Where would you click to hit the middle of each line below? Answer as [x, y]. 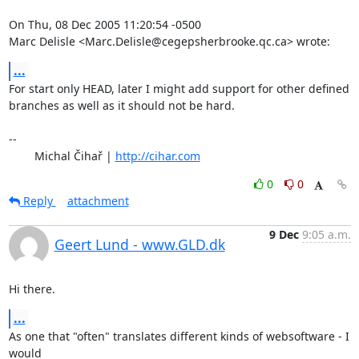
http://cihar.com [157, 155]
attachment [98, 200]
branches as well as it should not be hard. [121, 105]
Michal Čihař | [75, 155]
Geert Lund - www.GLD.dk [139, 244]
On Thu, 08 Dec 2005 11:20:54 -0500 [105, 24]
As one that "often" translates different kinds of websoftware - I [179, 336]
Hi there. [32, 288]
